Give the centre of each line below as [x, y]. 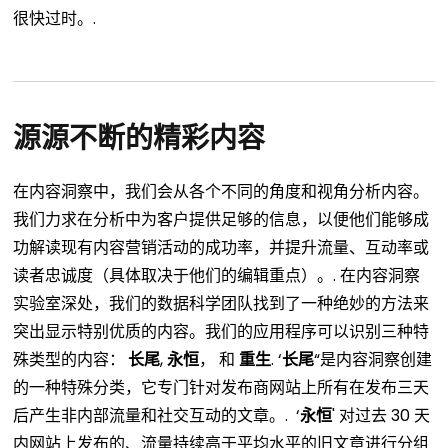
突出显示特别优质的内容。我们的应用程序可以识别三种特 [221, 332]
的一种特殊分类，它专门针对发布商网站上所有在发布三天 [221, 388]
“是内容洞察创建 [373, 360]
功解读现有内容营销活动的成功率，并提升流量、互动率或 [221, 248]
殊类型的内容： [69, 360]
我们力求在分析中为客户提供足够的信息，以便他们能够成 [221, 220]
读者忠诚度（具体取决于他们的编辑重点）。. [175, 276]
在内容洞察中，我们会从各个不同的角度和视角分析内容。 [221, 192]
